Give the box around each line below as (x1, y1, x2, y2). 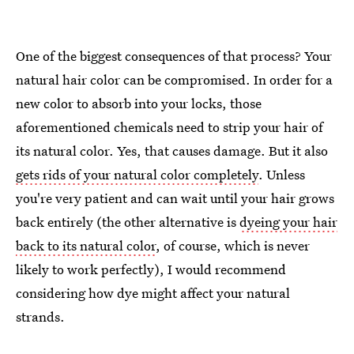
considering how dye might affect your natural (16, 283, 290, 302)
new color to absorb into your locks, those (16, 93, 262, 112)
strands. (16, 307, 65, 326)
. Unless (258, 164, 305, 183)
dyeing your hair (239, 212, 337, 231)
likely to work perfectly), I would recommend (16, 259, 286, 278)
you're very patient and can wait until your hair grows (16, 188, 334, 207)
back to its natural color (16, 235, 156, 254)
